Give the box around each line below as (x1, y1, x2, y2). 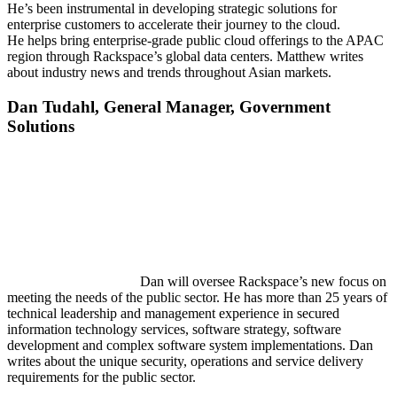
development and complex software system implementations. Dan (7, 337, 373, 353)
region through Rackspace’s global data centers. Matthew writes (7, 49, 363, 65)
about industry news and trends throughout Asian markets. (7, 65, 331, 81)
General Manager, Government (104, 97, 331, 117)
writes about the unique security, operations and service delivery (7, 353, 363, 369)
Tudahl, (43, 97, 104, 117)
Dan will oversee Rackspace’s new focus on (140, 273, 386, 289)
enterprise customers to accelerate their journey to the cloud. (7, 17, 340, 33)
